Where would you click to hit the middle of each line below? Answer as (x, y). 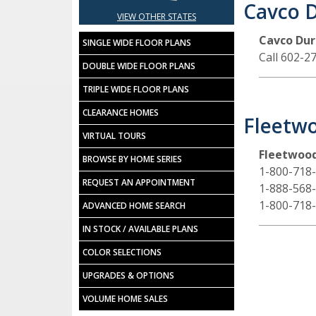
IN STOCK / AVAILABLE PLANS (140, 229)
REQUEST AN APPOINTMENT (139, 183)
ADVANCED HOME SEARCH (134, 206)
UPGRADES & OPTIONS (128, 276)
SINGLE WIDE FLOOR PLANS (137, 43)
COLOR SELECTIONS (122, 253)
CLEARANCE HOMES (121, 113)
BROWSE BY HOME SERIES (132, 159)
